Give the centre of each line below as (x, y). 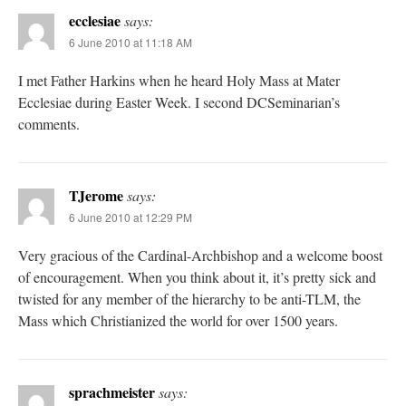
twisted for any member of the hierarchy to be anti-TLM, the (189, 299)
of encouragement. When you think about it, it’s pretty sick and (197, 277)
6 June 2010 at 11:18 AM (130, 43)
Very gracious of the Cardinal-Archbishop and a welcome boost (200, 256)
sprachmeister (112, 392)
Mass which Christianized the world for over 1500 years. (178, 321)
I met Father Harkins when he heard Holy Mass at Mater (179, 81)
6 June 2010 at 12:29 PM (130, 217)
